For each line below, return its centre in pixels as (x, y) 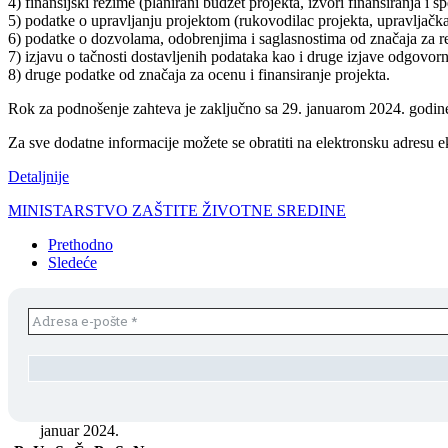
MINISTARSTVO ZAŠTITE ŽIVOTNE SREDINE (177, 210)
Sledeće (72, 262)
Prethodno (80, 244)
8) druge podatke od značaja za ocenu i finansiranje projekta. (199, 74)
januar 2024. (79, 430)
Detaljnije (38, 176)
